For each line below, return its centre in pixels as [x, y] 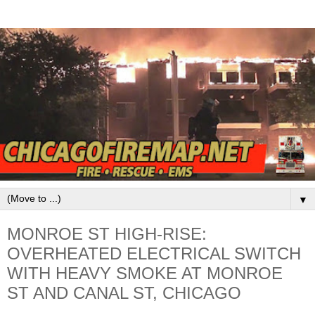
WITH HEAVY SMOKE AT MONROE [145, 274]
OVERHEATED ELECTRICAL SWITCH [154, 254]
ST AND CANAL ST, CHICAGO [124, 293]
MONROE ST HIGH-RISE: [107, 234]
